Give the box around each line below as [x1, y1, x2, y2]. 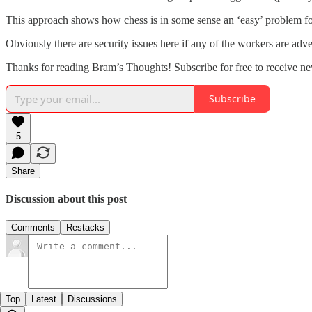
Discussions [68, 294, 117, 305]
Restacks [66, 222, 104, 233]
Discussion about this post [6, 192, 127, 205]
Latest [31, 294, 56, 305]
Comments [11, 222, 55, 233]
